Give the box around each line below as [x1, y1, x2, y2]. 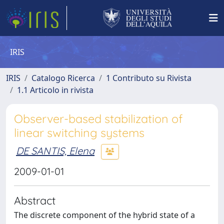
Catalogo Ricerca [31, 72, 95, 83]
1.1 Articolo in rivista [17, 84, 93, 95]
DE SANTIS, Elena [16, 144, 94, 157]
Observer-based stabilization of [14, 111, 182, 126]
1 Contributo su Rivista [106, 72, 191, 83]
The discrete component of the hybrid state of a [14, 209, 195, 220]
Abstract [14, 193, 55, 207]
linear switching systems [14, 125, 144, 140]
